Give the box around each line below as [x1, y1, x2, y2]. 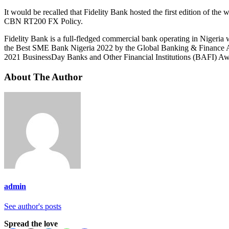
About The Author [4, 71, 82, 82]
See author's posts [4, 201, 61, 211]
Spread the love [4, 219, 58, 228]
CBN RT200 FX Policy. [4, 16, 83, 26]
